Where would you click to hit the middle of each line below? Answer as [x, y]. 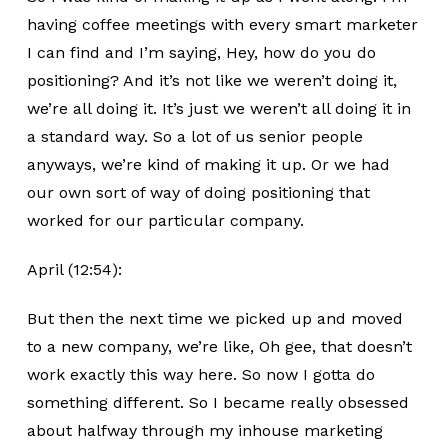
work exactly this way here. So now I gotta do [200, 374]
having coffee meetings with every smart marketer [222, 24]
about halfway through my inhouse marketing [204, 430]
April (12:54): [74, 269]
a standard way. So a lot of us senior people [194, 136]
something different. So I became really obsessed [217, 402]
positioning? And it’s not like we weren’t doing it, [211, 80]
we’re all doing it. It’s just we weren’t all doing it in [218, 108]
